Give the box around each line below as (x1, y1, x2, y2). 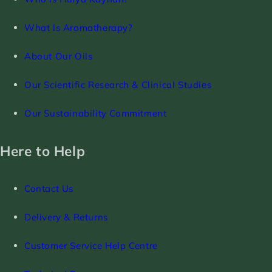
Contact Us (24, 183, 73, 195)
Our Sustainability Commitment (24, 107, 167, 120)
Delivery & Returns (24, 211, 108, 223)
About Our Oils (24, 50, 93, 63)
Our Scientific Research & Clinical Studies (24, 79, 212, 91)
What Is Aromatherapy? (24, 22, 133, 34)
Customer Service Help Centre (24, 240, 158, 252)
